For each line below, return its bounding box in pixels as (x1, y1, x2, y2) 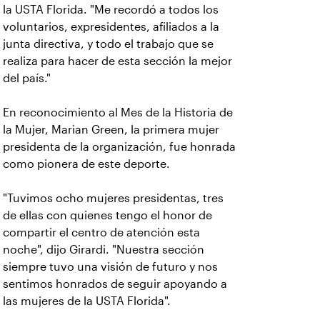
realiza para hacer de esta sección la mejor (3, 55, 232, 68)
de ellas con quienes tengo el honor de (3, 209, 212, 222)
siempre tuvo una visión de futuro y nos (3, 261, 218, 274)
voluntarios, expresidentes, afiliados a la (3, 21, 219, 34)
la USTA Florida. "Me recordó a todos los (3, 4, 219, 16)
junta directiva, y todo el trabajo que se (3, 38, 214, 51)
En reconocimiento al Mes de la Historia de (3, 106, 233, 119)
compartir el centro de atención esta (3, 226, 200, 239)
